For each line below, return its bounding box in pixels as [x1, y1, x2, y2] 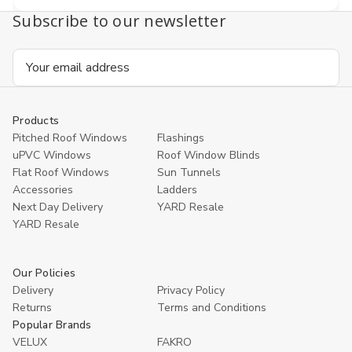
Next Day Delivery [13, 200, 103, 214]
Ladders [157, 182, 197, 197]
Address [13, 69, 60, 86]
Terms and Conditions [157, 300, 266, 315]
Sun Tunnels [157, 165, 221, 180]
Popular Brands [13, 317, 92, 332]
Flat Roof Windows [13, 165, 109, 180]
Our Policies [13, 266, 75, 280]
